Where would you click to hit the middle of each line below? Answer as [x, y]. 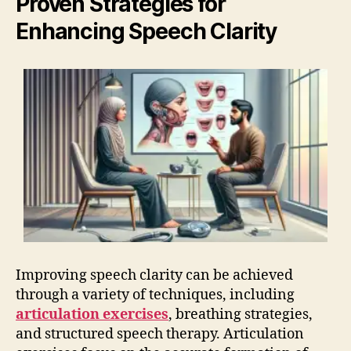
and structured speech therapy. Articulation [160, 335]
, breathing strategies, [241, 315]
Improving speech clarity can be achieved [154, 276]
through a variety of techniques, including [155, 295]
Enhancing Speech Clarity [147, 31]
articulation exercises [92, 315]
